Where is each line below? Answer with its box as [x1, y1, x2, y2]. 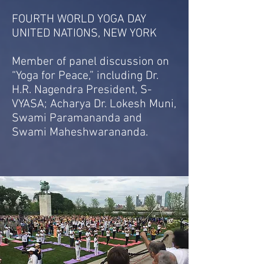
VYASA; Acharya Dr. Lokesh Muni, [12, 97, 176, 111]
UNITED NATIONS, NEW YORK [12, 27, 157, 41]
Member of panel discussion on [12, 55, 169, 69]
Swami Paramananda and [12, 111, 142, 126]
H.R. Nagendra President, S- [12, 83, 151, 97]
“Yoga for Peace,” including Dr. [12, 69, 159, 83]
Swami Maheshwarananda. [12, 126, 148, 140]
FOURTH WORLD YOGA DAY [12, 12, 146, 27]
